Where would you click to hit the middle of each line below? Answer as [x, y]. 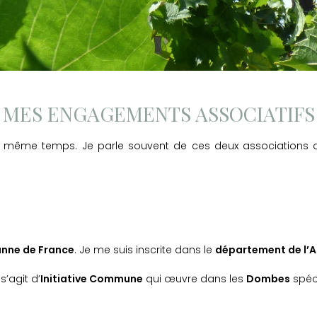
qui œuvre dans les [195, 279]
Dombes [268, 279]
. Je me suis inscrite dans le [145, 250]
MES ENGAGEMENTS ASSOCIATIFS [158, 114]
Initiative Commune [92, 279]
